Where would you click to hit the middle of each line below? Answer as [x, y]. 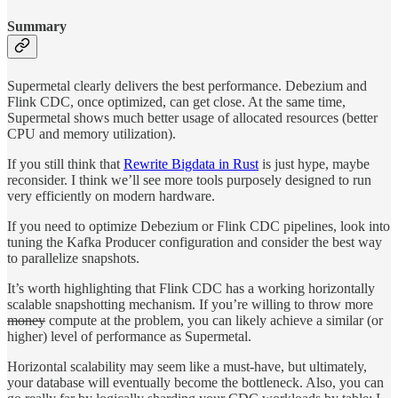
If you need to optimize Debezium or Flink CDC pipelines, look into [199, 226]
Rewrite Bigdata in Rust [191, 163]
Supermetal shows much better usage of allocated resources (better [192, 117]
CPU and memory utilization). [92, 133]
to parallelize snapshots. [73, 258]
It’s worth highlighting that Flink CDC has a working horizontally [191, 288]
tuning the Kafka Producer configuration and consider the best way [195, 242]
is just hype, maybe [314, 163]
